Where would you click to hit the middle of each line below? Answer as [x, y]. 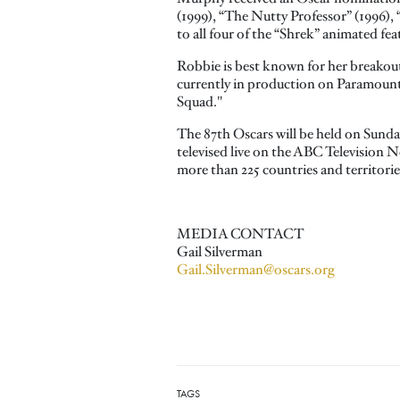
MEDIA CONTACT [240, 234]
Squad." [200, 102]
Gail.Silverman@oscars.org [256, 270]
